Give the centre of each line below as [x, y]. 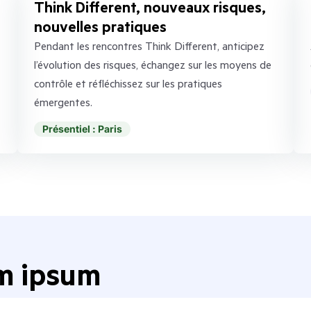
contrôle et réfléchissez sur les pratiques [128, 83]
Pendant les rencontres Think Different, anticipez [149, 46]
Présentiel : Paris [82, 128]
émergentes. [63, 102]
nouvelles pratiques [100, 26]
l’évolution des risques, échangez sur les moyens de [152, 65]
